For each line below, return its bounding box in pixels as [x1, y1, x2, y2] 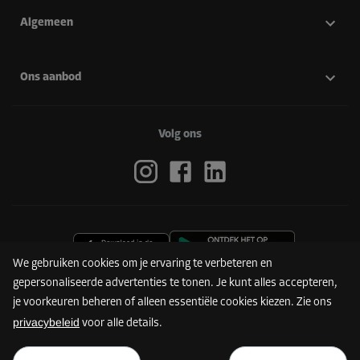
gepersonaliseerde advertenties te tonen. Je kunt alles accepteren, [13, 277, 337, 289]
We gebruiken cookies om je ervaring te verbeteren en [13, 258, 272, 270]
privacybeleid [13, 316, 80, 329]
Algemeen [20, 16, 73, 29]
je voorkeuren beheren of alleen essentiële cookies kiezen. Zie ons [13, 297, 332, 309]
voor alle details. [80, 317, 162, 329]
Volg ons [158, 128, 202, 141]
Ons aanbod [20, 71, 81, 84]
